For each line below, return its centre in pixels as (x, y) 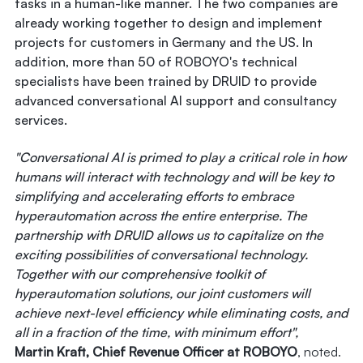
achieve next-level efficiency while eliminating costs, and (181, 312)
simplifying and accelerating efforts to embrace (154, 196)
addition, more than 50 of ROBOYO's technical (156, 61)
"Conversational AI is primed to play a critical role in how (180, 157)
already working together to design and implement (169, 22)
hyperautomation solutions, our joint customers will (162, 293)
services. (41, 120)
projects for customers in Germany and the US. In (164, 42)
